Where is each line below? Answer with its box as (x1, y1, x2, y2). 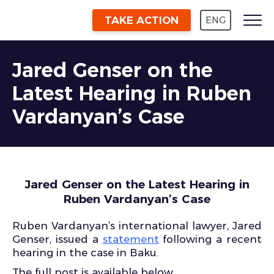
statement (102, 233, 159, 245)
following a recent (158, 233, 262, 245)
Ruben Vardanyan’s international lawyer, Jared (12, 220, 262, 232)
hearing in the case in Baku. (12, 246, 158, 259)
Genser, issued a (12, 233, 103, 245)
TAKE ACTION (105, 14, 179, 26)
